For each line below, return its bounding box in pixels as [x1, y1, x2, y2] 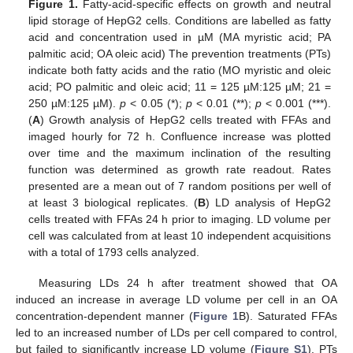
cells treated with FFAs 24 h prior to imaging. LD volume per [28, 213, 331, 226]
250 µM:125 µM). [28, 97, 121, 110]
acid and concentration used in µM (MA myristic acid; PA [28, 31, 331, 44]
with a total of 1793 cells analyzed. [28, 246, 200, 259]
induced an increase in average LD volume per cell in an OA [16, 292, 337, 306]
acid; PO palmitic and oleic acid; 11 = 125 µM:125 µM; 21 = [28, 80, 331, 94]
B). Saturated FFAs [239, 309, 337, 322]
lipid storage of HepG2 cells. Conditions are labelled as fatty [28, 14, 331, 28]
